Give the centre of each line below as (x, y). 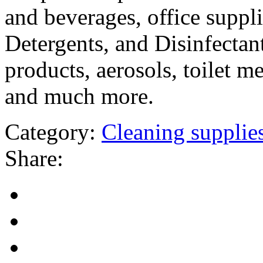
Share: (34, 158)
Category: (50, 131)
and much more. (79, 96)
